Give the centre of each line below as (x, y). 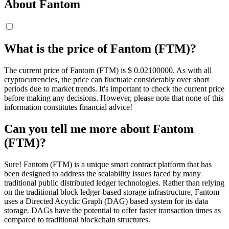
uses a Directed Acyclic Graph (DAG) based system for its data (106, 201)
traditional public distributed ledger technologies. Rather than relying (114, 182)
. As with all (192, 70)
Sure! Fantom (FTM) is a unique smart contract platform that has (108, 164)
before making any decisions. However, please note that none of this (114, 98)
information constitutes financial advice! (68, 107)
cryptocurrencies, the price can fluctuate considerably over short (107, 79)
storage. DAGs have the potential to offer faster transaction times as (112, 210)
